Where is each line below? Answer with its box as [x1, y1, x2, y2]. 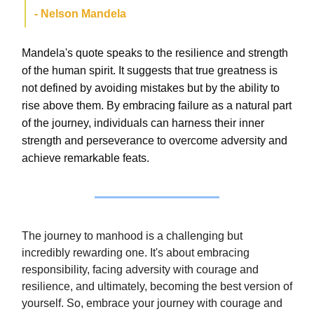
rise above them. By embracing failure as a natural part [22, 100, 292, 112]
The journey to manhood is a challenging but [22, 230, 243, 243]
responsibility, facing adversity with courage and [22, 264, 259, 276]
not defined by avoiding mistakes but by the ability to [22, 82, 280, 95]
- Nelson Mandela [34, 8, 126, 20]
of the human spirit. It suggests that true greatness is [22, 64, 278, 77]
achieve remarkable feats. [22, 152, 149, 165]
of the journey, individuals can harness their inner [22, 117, 264, 130]
